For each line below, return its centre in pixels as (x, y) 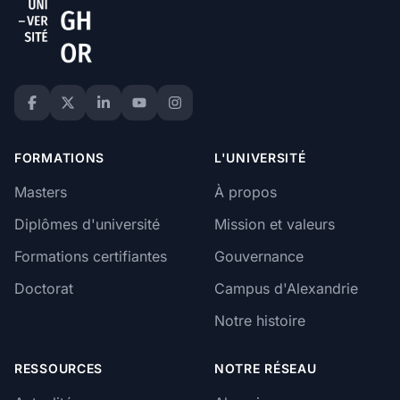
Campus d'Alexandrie (286, 288)
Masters (41, 192)
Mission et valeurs (275, 224)
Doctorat (44, 288)
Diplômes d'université (87, 224)
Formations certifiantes (91, 256)
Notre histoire (260, 320)
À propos (246, 192)
